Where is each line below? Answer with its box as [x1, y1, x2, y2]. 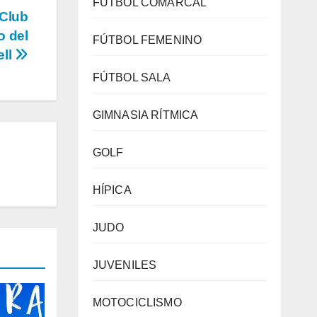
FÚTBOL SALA [92, 71, 171, 83]
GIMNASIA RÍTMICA [92, 109, 199, 121]
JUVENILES [92, 259, 157, 271]
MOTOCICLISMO [92, 296, 182, 309]
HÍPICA [92, 184, 132, 196]
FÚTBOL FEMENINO [92, 34, 202, 46]
